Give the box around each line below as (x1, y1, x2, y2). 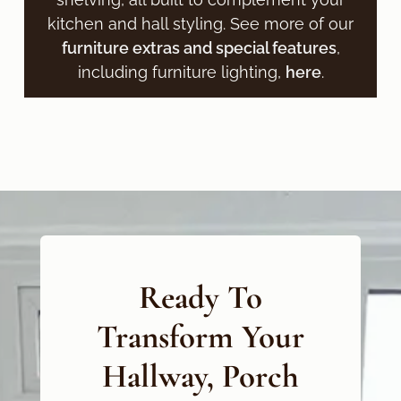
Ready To (138, 277, 262, 318)
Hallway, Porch (101, 355, 299, 397)
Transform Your (96, 316, 304, 357)
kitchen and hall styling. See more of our (47, 14, 354, 34)
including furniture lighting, (77, 63, 286, 82)
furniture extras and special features (61, 38, 337, 58)
